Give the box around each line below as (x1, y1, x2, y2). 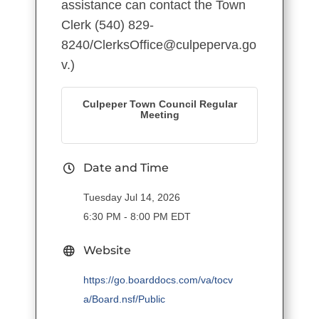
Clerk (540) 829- (61, 18, 154, 33)
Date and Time (83, 161, 169, 175)
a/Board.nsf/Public (83, 293, 165, 305)
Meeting (140, 109, 179, 121)
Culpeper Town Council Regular (82, 98, 237, 110)
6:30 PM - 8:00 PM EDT (83, 211, 191, 223)
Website (83, 244, 131, 258)
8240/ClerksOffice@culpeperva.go (61, 38, 256, 53)
